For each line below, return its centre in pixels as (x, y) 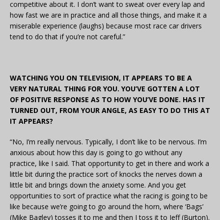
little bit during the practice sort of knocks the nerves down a (106, 174)
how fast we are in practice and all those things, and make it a (108, 15)
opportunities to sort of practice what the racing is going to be (109, 196)
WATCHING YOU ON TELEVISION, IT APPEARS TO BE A (101, 78)
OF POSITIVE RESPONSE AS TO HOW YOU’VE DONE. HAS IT (108, 100)
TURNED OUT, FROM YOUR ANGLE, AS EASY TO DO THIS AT (110, 110)
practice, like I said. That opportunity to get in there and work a (110, 164)
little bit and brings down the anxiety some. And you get (98, 185)
